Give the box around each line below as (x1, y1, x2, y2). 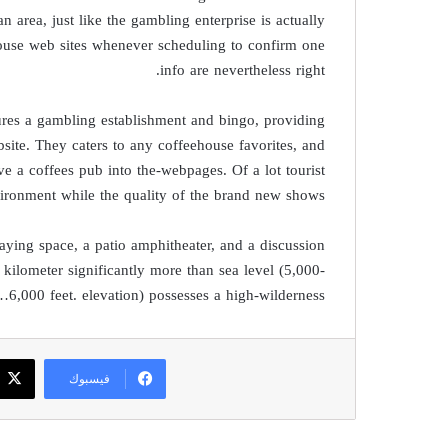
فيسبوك (68, 370, 110, 387)
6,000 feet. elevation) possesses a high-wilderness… (9, 281, 326, 309)
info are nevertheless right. (160, 56, 326, 84)
